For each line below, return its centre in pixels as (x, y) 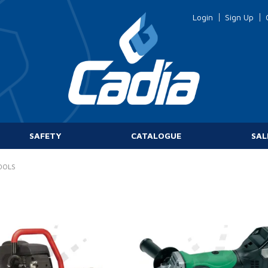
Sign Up (239, 17)
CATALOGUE (156, 135)
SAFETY (45, 135)
